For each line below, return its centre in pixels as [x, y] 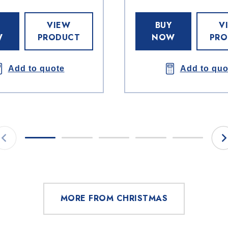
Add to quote [36, 69]
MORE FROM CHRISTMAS [114, 198]
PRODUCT [59, 37]
